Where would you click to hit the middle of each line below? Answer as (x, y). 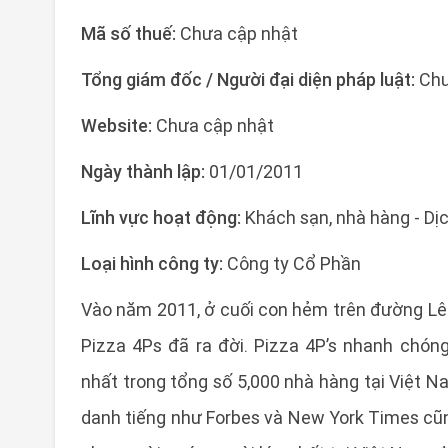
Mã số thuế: (130, 33)
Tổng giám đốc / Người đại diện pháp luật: (250, 79)
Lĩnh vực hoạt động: (163, 217)
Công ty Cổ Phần (292, 263)
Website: (118, 125)
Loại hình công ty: (152, 263)
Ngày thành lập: (145, 171)
